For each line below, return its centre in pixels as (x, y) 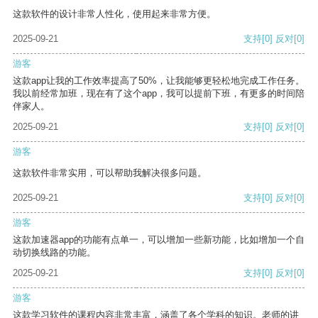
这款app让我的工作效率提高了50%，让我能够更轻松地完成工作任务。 (159, 81)
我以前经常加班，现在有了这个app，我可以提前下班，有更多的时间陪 (159, 94)
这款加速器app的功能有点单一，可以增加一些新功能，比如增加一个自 (159, 240)
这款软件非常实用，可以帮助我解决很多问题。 (110, 173)
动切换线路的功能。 (54, 253)
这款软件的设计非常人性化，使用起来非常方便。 (114, 14)
